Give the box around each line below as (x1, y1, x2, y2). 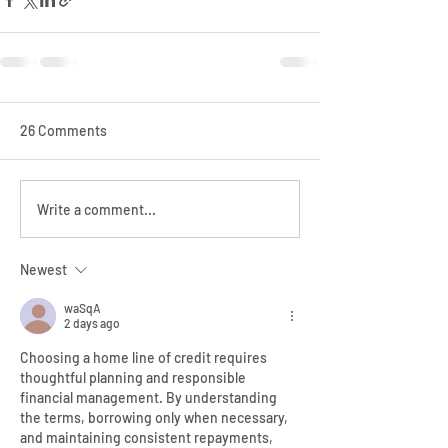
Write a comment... (37, 200, 156, 218)
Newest (20, 261, 67, 279)
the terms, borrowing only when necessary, (20, 409, 291, 427)
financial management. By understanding (20, 389, 280, 407)
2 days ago (64, 316, 120, 331)
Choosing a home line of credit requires (20, 349, 270, 367)
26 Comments (20, 122, 107, 140)
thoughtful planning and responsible (20, 369, 249, 387)
